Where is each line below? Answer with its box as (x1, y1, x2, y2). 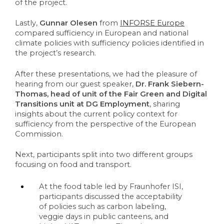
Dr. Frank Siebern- (135, 79, 204, 88)
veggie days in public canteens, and (39, 212, 168, 221)
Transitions (15, 99, 57, 108)
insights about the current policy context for (15, 109, 177, 118)
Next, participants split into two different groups (15, 149, 192, 159)
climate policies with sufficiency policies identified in (15, 38, 204, 48)
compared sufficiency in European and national (15, 28, 188, 38)
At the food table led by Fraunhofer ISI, (39, 182, 183, 191)
